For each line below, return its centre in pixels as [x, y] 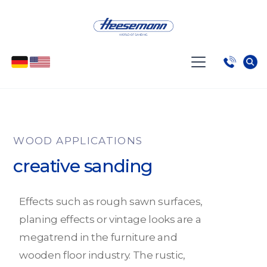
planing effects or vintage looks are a [110, 219]
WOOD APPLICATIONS [78, 140]
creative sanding [83, 166]
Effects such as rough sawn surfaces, [111, 201]
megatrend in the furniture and [98, 237]
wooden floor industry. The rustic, [102, 255]
